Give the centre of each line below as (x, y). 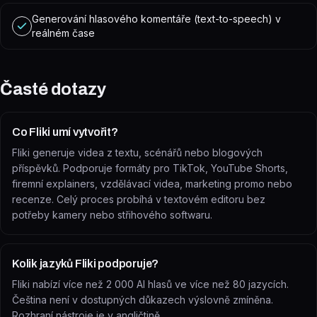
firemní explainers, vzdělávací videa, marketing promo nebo (152, 184)
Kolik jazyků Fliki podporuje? (86, 264)
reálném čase (63, 33)
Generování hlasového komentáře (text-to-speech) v (156, 19)
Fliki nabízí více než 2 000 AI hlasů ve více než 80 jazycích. (150, 284)
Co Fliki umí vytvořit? (65, 132)
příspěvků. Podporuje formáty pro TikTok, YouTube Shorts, (150, 168)
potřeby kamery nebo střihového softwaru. (112, 215)
